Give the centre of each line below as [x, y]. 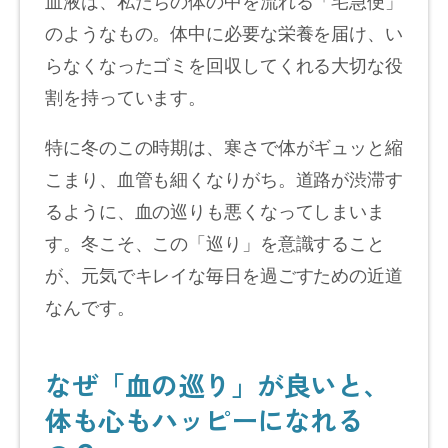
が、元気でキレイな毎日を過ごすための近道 [224, 273]
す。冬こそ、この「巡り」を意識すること [215, 241]
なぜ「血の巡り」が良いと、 [217, 384]
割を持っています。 [126, 95]
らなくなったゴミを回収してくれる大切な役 [224, 63]
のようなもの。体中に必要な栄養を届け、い [224, 31]
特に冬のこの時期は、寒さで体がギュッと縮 [224, 145]
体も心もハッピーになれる [204, 419]
